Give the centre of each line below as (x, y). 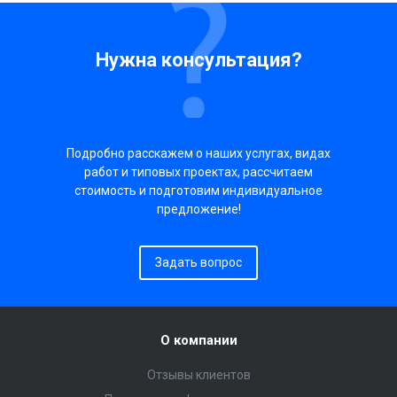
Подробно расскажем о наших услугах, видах (198, 153)
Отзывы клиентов (198, 374)
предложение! (198, 209)
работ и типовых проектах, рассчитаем (198, 171)
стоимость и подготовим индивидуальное (198, 190)
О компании (198, 340)
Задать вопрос (198, 262)
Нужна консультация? (198, 59)
